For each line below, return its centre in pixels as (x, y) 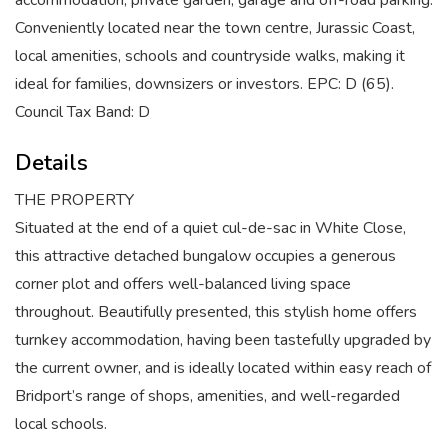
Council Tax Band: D (82, 112)
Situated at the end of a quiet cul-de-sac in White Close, (210, 228)
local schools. (61, 424)
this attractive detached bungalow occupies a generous (205, 256)
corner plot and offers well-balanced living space (183, 284)
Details (51, 162)
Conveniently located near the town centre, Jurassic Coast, (215, 28)
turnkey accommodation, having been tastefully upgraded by (223, 340)
